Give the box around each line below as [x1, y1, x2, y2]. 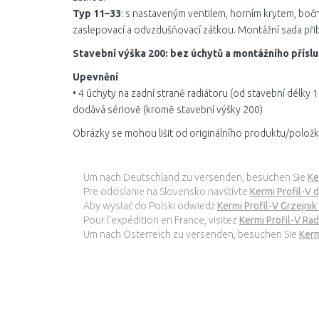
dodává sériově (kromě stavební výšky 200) [73, 104, 263, 115]
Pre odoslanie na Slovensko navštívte [83, 186, 250, 197]
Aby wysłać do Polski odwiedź [83, 200, 217, 211]
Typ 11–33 [73, 8, 121, 19]
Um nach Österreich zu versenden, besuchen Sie [83, 229, 299, 240]
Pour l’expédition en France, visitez [83, 214, 239, 226]
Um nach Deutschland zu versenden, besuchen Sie [83, 172, 308, 183]
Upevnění [73, 71, 118, 83]
